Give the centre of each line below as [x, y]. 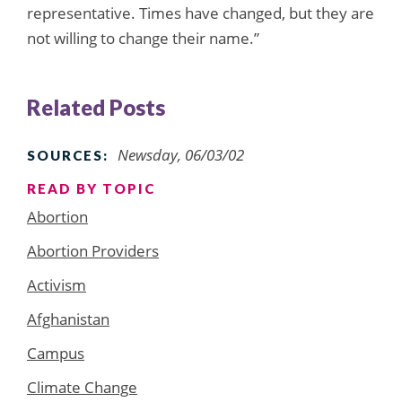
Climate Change [82, 387]
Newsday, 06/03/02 [181, 154]
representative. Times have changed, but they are [201, 13]
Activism [57, 284]
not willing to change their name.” [143, 38]
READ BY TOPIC [91, 188]
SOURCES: [68, 155]
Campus [56, 353]
